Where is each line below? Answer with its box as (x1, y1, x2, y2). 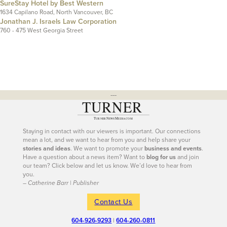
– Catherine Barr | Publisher (22, 179, 99, 187)
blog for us (146, 152, 176, 162)
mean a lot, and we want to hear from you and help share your (22, 135, 191, 144)
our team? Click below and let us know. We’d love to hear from (22, 161, 192, 170)
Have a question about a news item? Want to (22, 152, 146, 162)
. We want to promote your (70, 143, 144, 153)
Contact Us (94, 197, 133, 208)
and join (175, 152, 199, 162)
